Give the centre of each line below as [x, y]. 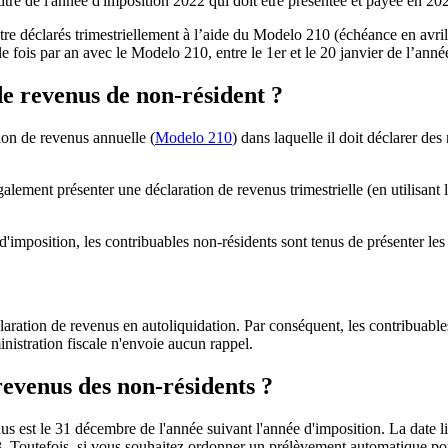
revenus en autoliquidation [153, 326]
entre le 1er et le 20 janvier [299, 52]
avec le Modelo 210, [147, 52]
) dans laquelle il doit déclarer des [339, 137]
